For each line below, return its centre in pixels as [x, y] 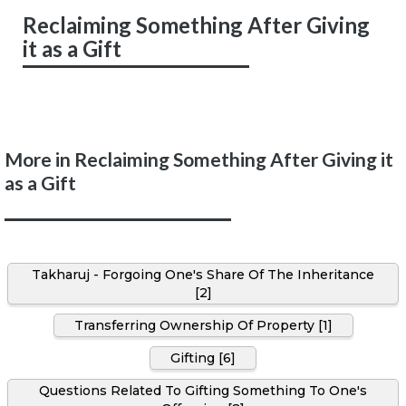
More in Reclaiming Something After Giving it [199, 159]
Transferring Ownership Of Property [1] [203, 325]
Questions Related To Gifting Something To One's [203, 390]
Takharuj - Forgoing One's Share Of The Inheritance [203, 274]
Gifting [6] [203, 358]
